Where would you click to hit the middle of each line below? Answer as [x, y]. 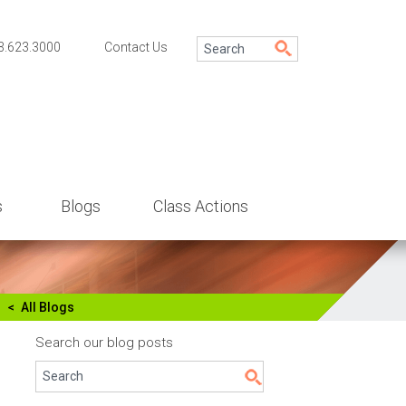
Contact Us [136, 47]
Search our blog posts [104, 343]
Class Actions [201, 206]
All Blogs [47, 307]
